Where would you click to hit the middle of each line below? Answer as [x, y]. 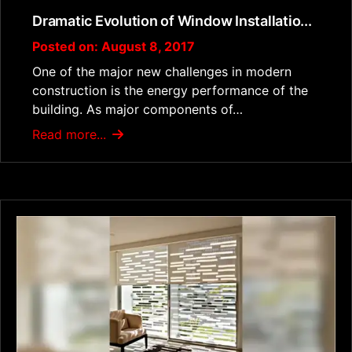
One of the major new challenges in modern [162, 72]
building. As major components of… [137, 110]
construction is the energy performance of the [170, 91]
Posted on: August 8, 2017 [114, 47]
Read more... [71, 135]
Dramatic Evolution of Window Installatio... [172, 21]
